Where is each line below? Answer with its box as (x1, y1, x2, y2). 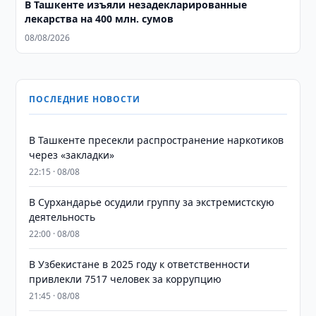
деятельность (29, 210, 96, 224)
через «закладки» (29, 148, 115, 162)
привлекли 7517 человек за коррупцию (29, 272, 222, 286)
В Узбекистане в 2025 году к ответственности (29, 257, 250, 271)
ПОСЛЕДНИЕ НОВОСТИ (29, 93, 140, 105)
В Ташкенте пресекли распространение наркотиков (29, 133, 284, 147)
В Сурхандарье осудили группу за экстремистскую (29, 195, 275, 209)
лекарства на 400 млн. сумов (25, 12, 174, 25)
